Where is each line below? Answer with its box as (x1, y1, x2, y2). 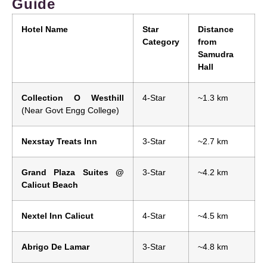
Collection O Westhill (21, 93, 124, 103)
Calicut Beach (21, 180, 78, 190)
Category (142, 37, 179, 47)
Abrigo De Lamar (21, 242, 89, 252)
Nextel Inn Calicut (21, 211, 94, 221)
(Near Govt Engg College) (21, 105, 119, 116)
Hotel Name (21, 24, 68, 35)
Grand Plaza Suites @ (21, 167, 124, 178)
